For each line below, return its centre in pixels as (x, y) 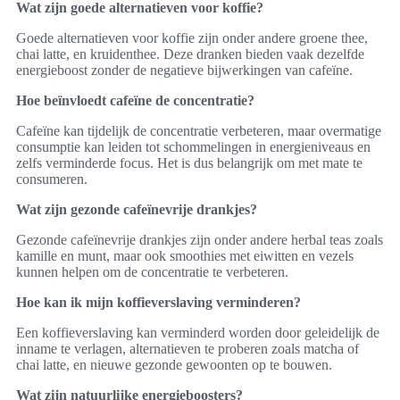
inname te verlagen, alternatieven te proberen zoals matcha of (187, 348)
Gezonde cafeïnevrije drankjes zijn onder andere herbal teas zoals (200, 239)
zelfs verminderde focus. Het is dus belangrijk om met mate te (189, 162)
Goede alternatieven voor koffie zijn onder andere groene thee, (192, 37)
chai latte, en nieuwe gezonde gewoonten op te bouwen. (174, 364)
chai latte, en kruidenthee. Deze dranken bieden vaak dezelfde (190, 54)
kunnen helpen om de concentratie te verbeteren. (152, 271)
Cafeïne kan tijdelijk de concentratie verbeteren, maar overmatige (199, 130)
